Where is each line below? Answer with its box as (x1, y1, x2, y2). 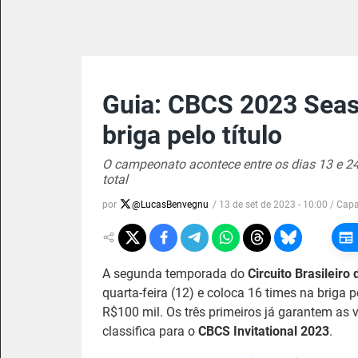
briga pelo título (102, 120, 282, 150)
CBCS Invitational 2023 (198, 324, 329, 339)
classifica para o (102, 324, 198, 339)
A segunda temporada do (102, 266, 248, 281)
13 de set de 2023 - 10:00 (219, 199, 328, 210)
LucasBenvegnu (141, 199, 209, 210)
